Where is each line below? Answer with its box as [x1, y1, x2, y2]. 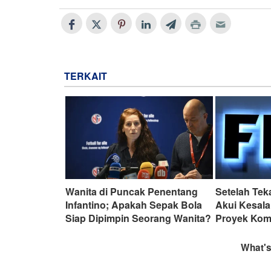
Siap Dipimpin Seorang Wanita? [65, 211, 211, 226]
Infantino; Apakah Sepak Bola [65, 198, 202, 212]
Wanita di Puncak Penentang [65, 184, 198, 199]
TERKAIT [64, 68, 107, 83]
